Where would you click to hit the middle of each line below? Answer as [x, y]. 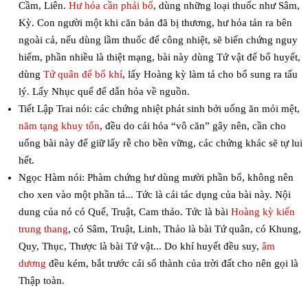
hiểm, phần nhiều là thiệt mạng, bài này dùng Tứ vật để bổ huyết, [159, 57]
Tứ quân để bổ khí [82, 75]
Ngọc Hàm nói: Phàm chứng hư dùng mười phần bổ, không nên [156, 178]
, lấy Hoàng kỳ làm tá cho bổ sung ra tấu [210, 75]
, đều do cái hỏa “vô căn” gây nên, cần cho [192, 126]
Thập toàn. [41, 281]
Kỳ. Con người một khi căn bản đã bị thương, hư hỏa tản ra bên [155, 23]
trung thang [43, 229]
